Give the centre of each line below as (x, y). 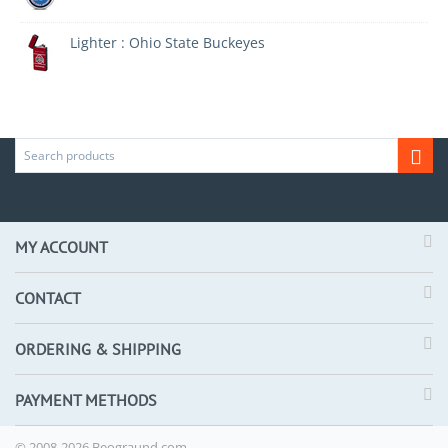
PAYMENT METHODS (86, 400)
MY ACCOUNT (61, 247)
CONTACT (48, 298)
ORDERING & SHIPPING (98, 349)
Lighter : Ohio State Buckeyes (167, 42)
